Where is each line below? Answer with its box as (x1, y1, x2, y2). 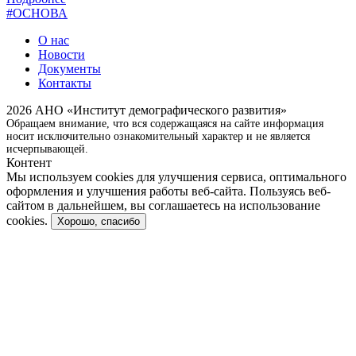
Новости (38, 48, 85, 62)
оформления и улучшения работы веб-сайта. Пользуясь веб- (6, 184, 331, 199)
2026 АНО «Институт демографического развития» (6, 103, 287, 118)
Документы (38, 62, 101, 76)
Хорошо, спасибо (57, 215, 140, 228)
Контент (6, 156, 52, 170)
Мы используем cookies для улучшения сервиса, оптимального (6, 170, 346, 184)
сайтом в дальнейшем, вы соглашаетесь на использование (6, 199, 320, 213)
